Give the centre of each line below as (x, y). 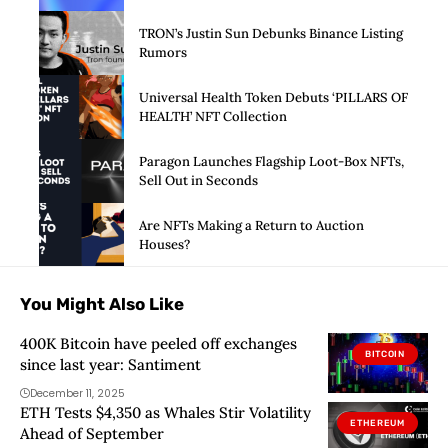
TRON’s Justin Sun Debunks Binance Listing (271, 34)
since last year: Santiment (110, 365)
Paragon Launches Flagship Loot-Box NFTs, (271, 161)
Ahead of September (92, 434)
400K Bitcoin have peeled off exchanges (158, 344)
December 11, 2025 (77, 394)
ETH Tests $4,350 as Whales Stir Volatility (165, 413)
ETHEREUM (377, 422)
